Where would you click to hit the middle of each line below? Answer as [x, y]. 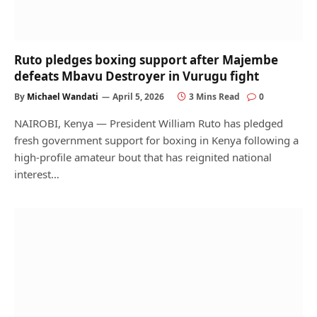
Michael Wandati [63, 96]
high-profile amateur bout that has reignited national [143, 157]
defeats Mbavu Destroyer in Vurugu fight [137, 76]
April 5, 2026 [138, 96]
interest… [37, 174]
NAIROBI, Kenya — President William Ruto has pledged [149, 123]
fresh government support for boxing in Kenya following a [156, 140]
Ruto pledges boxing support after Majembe [146, 59]
